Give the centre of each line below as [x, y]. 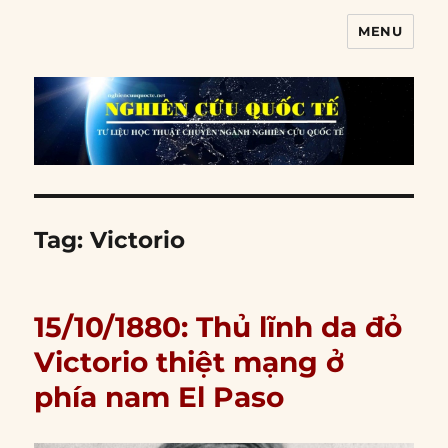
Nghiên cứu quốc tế [155, 45]
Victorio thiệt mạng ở [189, 362]
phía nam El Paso [159, 397]
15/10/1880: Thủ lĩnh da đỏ [218, 327]
